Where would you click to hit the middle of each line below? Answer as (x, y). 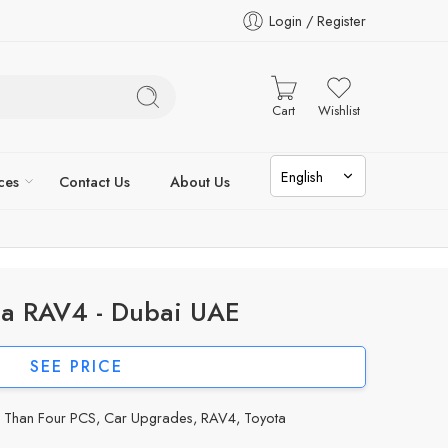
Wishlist (338, 110)
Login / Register (317, 20)
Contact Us (94, 181)
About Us (200, 181)
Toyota (265, 417)
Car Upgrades (148, 417)
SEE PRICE (76, 366)
